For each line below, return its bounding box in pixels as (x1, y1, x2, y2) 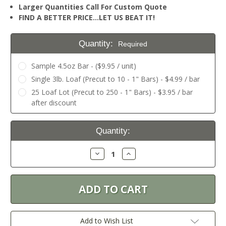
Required (118, 40, 147, 48)
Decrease (93, 148, 125, 158)
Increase (125, 148, 153, 158)
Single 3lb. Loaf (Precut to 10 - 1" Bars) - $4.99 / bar (31, 74, 200, 84)
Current (11, 119, 39, 129)
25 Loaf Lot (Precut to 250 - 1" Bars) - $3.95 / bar (31, 87, 193, 97)
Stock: (11, 131, 35, 141)
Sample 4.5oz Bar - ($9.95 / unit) (31, 61, 136, 71)
